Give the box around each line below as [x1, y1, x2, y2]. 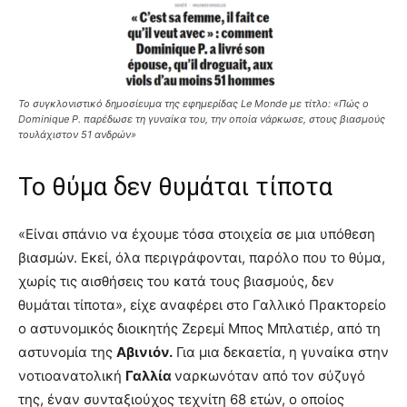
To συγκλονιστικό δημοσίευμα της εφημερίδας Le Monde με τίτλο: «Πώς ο [18, 97, 369, 111]
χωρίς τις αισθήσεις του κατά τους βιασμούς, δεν [18, 273, 334, 291]
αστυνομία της [18, 343, 116, 362]
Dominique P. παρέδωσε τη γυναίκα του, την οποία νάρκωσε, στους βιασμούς [18, 113, 385, 126]
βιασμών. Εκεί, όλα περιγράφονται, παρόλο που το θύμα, [18, 249, 385, 267]
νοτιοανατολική [18, 367, 125, 385]
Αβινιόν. [116, 343, 173, 362]
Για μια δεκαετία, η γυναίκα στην [173, 343, 389, 362]
